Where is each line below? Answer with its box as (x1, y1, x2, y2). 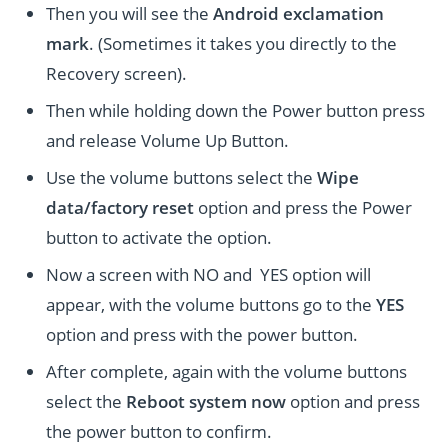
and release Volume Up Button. (46, 129, 290, 153)
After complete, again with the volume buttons (46, 359, 408, 383)
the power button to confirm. (46, 419, 273, 443)
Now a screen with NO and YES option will (46, 262, 372, 286)
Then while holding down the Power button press (46, 99, 426, 123)
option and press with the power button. (46, 322, 359, 346)
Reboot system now (122, 389, 287, 413)
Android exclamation (213, 2, 385, 26)
